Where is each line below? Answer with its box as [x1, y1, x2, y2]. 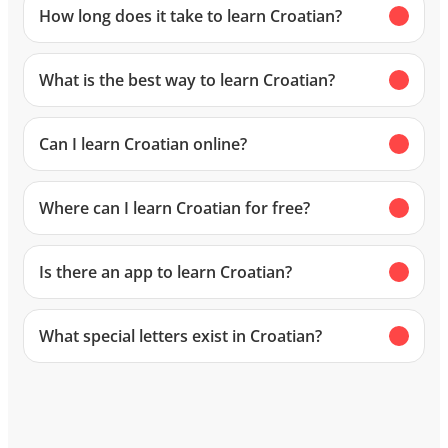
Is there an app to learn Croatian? [39, 261, 292, 284]
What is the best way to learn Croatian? [39, 69, 335, 92]
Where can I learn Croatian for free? [39, 197, 310, 220]
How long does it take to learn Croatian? [39, 5, 342, 28]
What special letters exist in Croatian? [39, 325, 322, 348]
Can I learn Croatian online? [39, 133, 247, 156]
